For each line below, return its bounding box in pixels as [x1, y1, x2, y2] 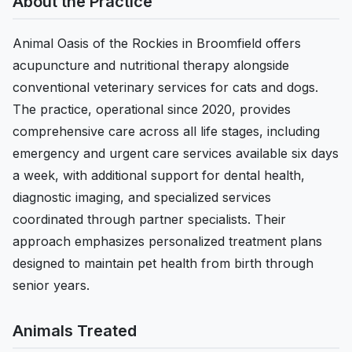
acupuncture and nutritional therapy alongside [13, 57, 289, 73]
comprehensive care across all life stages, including [13, 123, 320, 139]
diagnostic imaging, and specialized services [13, 189, 271, 205]
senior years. [13, 277, 90, 293]
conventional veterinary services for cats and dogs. [13, 79, 318, 95]
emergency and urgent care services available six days [13, 145, 339, 161]
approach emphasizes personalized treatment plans [13, 233, 322, 249]
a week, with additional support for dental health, [13, 167, 305, 183]
